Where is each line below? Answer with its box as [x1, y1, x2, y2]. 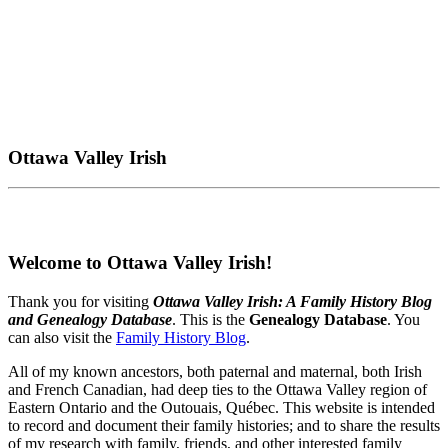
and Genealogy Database [8, 310, 172, 328]
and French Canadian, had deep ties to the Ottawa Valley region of [8, 380, 427, 398]
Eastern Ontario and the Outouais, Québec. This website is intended [8, 398, 435, 416]
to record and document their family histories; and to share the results [8, 416, 440, 434]
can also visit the [8, 328, 116, 346]
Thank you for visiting [8, 292, 153, 310]
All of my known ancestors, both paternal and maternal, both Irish [8, 362, 422, 380]
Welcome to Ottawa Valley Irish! [8, 252, 272, 274]
